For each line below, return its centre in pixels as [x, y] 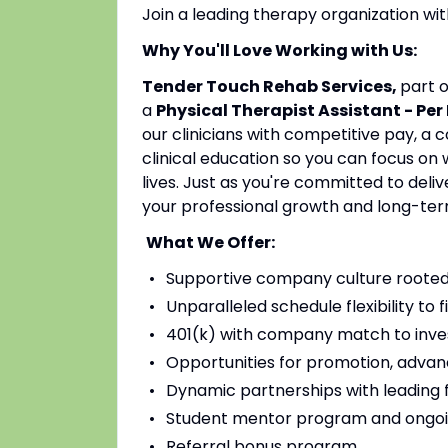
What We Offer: [210, 242]
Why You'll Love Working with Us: [279, 50]
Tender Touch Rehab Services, [271, 86]
